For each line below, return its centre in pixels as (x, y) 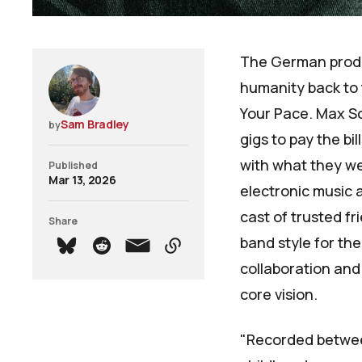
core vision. (279, 295)
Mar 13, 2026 (82, 180)
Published (73, 166)
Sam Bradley (95, 124)
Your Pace (274, 114)
